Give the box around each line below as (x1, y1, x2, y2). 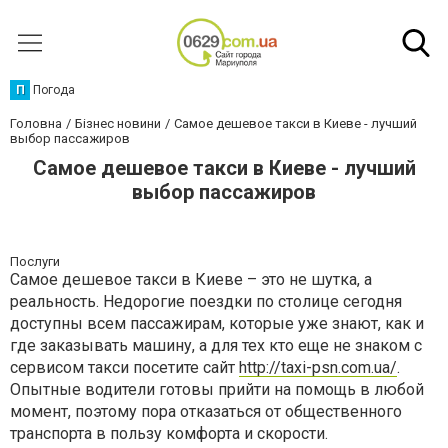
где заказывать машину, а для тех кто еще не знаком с (10, 336, 422, 355)
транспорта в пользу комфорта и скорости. (10, 424, 328, 443)
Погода (33, 83, 75, 97)
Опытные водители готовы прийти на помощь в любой (10, 380, 424, 399)
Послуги (10, 254, 60, 269)
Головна (10, 116, 62, 131)
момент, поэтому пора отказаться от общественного (10, 402, 402, 421)
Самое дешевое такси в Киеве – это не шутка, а (10, 270, 372, 289)
